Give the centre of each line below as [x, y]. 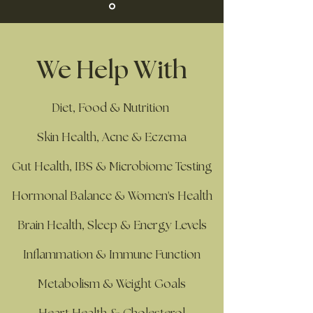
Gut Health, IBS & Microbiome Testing [112, 167]
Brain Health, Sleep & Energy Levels [112, 225]
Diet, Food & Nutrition [112, 108]
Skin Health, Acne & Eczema [112, 137]
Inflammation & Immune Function [112, 255]
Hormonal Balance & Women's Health [112, 196]
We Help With [112, 70]
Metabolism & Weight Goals [112, 284]
